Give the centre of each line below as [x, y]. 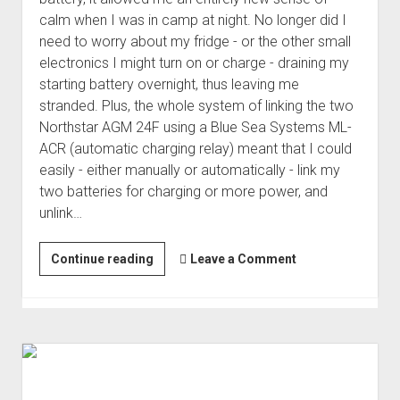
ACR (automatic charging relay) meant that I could [195, 148]
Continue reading [102, 258]
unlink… [60, 212]
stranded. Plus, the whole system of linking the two [196, 105]
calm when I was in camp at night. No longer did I [192, 20]
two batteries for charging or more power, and [183, 191]
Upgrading [184, 258]
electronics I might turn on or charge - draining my [194, 62]
